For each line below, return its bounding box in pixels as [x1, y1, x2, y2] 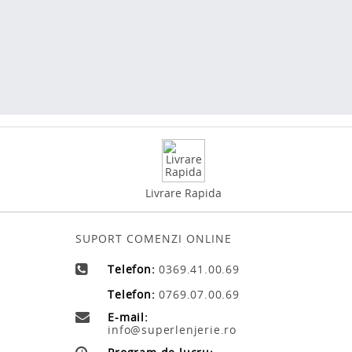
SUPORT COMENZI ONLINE [75, 230, 232, 246]
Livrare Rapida [145, 185, 222, 200]
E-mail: [108, 309, 148, 324]
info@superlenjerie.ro [108, 321, 237, 337]
